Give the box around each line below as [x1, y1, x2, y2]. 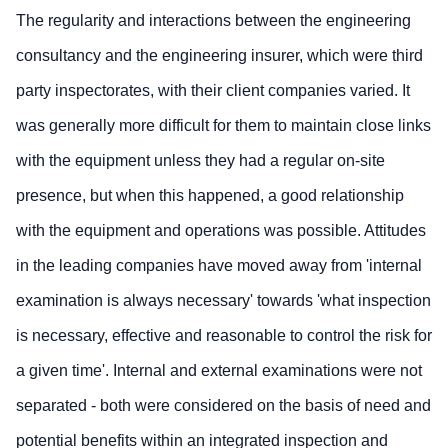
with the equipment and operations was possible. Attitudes [16, 221, 426, 239]
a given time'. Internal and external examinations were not [16, 361, 422, 379]
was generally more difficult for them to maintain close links [16, 116, 431, 134]
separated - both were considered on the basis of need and [16, 396, 431, 414]
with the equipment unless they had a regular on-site [16, 151, 385, 169]
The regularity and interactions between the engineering [16, 11, 411, 29]
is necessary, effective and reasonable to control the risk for [16, 326, 432, 344]
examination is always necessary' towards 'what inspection [16, 291, 431, 309]
